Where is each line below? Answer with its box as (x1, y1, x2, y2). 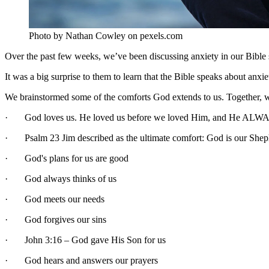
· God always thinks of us (5, 173, 116, 184)
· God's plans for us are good (5, 153, 128, 163)
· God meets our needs (5, 193, 104, 204)
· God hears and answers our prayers (5, 255, 158, 265)
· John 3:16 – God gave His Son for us (5, 234, 166, 245)
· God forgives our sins (5, 214, 106, 225)
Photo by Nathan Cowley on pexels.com (29, 30, 183, 41)
